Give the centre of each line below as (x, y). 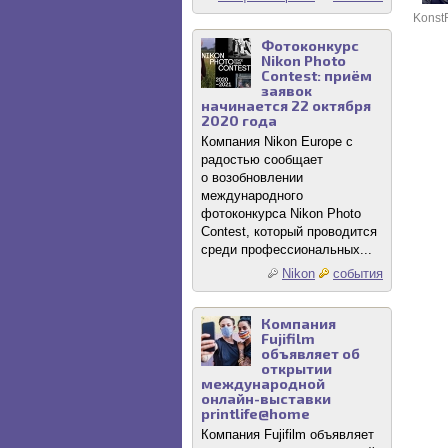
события (358, 273)
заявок (286, 90)
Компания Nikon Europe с (277, 141)
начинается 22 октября (286, 105)
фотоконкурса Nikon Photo (281, 213)
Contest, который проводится (289, 231)
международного (252, 195)
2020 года (239, 120)
